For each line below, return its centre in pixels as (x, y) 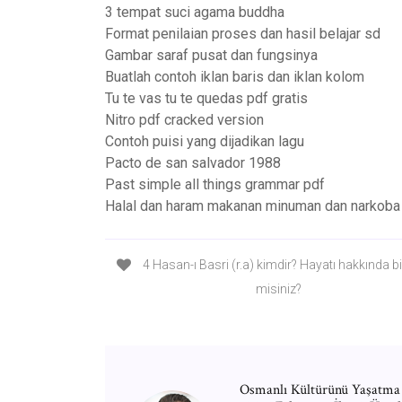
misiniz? (279, 289)
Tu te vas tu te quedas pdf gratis (206, 98)
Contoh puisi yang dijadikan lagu (205, 141)
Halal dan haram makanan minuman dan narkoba (253, 206)
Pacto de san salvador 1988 (193, 163)
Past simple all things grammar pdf (215, 184)
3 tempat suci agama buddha (195, 12)
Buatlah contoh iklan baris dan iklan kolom (235, 77)
